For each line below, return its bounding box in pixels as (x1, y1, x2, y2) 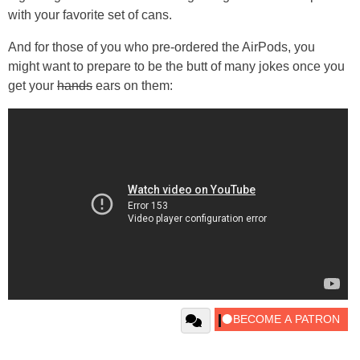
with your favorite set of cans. (8, 7, 172, 22)
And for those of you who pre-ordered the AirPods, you (8, 39, 315, 54)
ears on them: (92, 78, 173, 92)
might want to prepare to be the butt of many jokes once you (8, 59, 345, 73)
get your (8, 78, 57, 92)
